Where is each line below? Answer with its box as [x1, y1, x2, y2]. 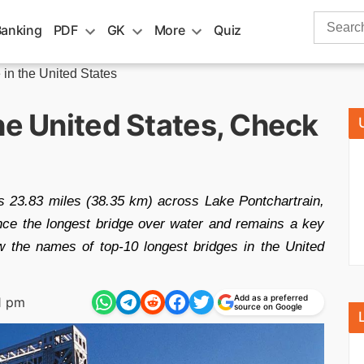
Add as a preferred [234, 292, 308, 302]
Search [313, 13, 355, 27]
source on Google [234, 301, 302, 311]
